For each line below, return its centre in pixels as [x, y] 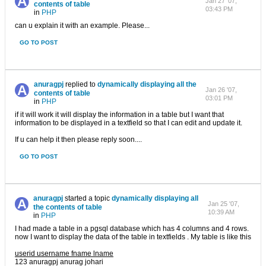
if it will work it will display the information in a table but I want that [119, 115]
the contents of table [68, 207]
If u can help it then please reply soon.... [78, 140]
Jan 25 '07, [224, 204]
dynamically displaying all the [147, 84]
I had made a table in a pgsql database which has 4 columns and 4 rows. [132, 229]
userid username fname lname [64, 254]
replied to [81, 84]
